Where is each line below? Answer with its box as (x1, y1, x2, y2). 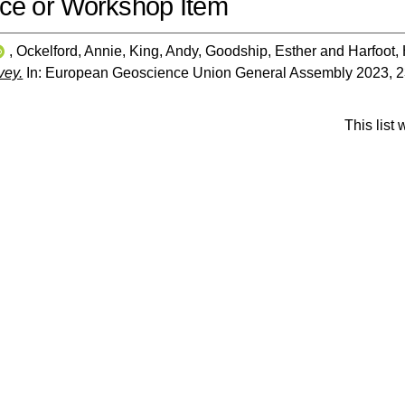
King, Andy (129, 42, 199, 59)
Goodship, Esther (205, 42, 317, 59)
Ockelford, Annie (16, 42, 123, 59)
